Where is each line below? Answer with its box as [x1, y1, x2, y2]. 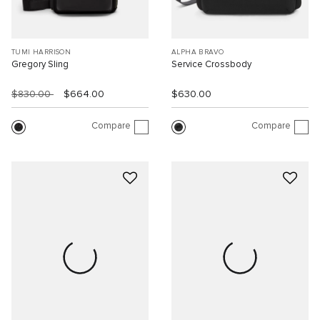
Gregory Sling [11, 60, 69, 70]
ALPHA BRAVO [171, 49, 224, 56]
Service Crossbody [171, 60, 251, 70]
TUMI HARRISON [11, 49, 71, 56]
